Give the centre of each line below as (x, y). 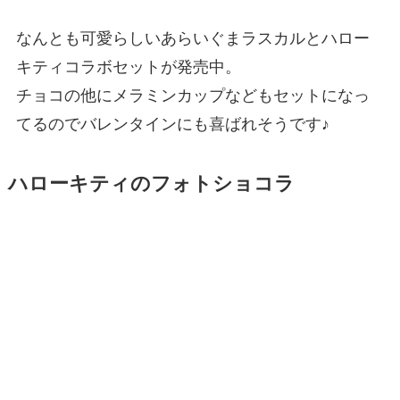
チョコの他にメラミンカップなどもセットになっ (192, 96)
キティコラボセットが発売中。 (128, 67)
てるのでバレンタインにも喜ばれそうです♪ (172, 125)
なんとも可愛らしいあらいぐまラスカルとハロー (192, 39)
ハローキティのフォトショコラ (151, 184)
